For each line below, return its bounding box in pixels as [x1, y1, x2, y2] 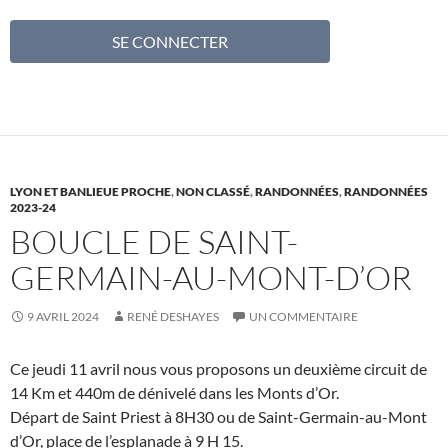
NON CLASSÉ [176, 183, 250, 199]
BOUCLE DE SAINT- [10, 220, 298, 262]
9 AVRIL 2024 [27, 308, 99, 324]
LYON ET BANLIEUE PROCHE [10, 183, 171, 199]
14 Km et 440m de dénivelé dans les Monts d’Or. [10, 382, 339, 402]
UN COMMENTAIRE [249, 308, 358, 324]
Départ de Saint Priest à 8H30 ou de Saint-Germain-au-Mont [10, 406, 427, 426]
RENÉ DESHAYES [127, 308, 219, 324]
